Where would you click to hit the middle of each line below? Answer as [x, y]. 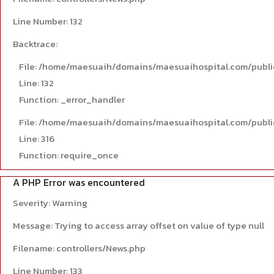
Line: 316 [37, 139]
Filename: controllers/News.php [79, 248]
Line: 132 [36, 83]
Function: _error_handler [72, 99]
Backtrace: [35, 44]
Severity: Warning [50, 203]
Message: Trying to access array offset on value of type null [139, 225]
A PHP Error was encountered [79, 182]
